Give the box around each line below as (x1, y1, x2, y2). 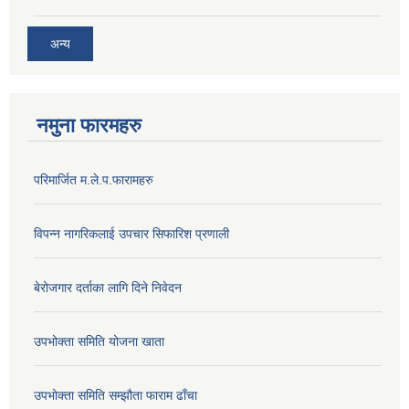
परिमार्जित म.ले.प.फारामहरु (34, 172, 153, 187)
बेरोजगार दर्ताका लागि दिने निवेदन (34, 279, 182, 295)
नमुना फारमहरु (37, 113, 142, 137)
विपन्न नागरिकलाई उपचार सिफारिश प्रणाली (34, 225, 229, 241)
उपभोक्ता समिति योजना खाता (34, 333, 164, 349)
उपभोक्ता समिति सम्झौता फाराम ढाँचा (34, 387, 197, 403)
